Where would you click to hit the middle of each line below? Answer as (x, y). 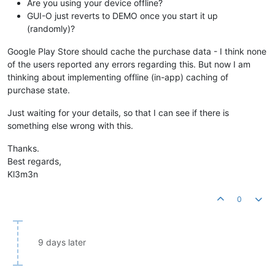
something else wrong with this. (70, 126)
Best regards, (34, 161)
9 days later (62, 242)
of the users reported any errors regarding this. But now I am (129, 64)
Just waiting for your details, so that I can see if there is (118, 113)
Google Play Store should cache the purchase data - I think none (137, 52)
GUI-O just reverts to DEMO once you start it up (122, 16)
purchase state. (39, 90)
